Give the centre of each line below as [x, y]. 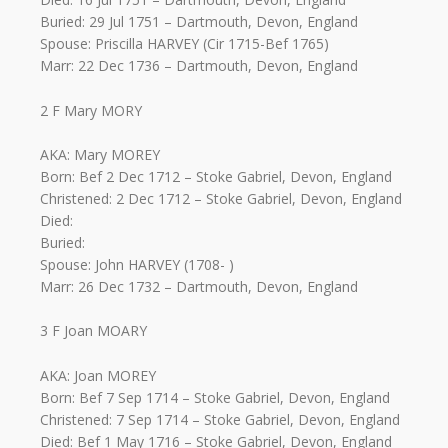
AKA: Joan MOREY [98, 375]
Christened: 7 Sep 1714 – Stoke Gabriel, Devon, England [220, 419]
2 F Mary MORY [91, 110]
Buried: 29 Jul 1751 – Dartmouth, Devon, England [199, 22]
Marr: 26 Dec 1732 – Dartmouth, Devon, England [199, 287]
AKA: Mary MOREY [100, 155]
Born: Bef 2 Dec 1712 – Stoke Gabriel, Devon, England [216, 177]
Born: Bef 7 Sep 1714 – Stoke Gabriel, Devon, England [215, 397]
